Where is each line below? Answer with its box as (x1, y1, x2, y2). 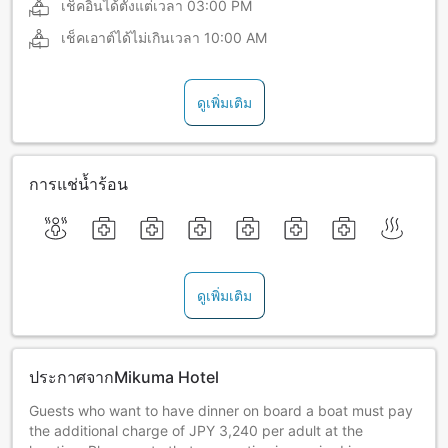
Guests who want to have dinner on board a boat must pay (29, 401, 413, 419)
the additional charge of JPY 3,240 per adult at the (29, 421, 363, 439)
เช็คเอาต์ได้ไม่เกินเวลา (61, 28, 200, 46)
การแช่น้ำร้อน (29, 173, 128, 194)
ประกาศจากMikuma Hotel (29, 366, 219, 387)
